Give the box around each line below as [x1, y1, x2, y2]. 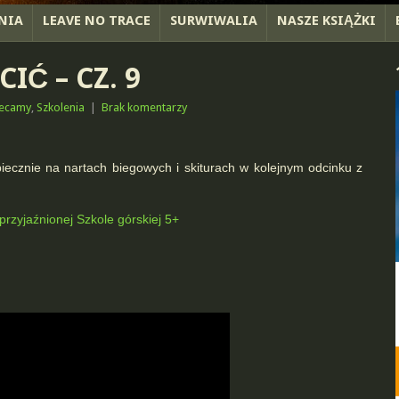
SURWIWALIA [170, 12, 257, 28]
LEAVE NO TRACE [43, 12, 151, 28]
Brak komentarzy [101, 101, 187, 114]
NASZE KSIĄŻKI [277, 12, 376, 28]
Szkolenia [36, 101, 85, 114]
